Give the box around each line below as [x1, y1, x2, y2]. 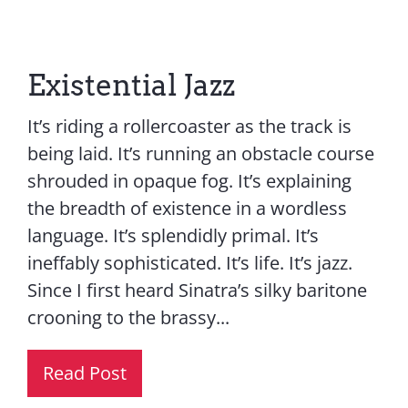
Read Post [42, 361, 127, 386]
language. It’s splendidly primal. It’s [26, 223, 319, 249]
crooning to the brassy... [26, 305, 229, 331]
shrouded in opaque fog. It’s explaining [26, 168, 352, 194]
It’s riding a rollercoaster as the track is [26, 114, 352, 139]
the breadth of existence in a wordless [26, 196, 347, 221]
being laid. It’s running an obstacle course [26, 141, 374, 167]
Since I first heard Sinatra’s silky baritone [26, 278, 367, 303]
